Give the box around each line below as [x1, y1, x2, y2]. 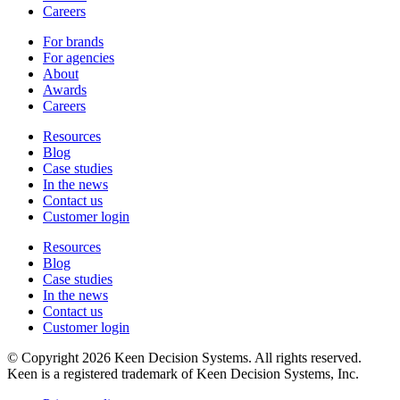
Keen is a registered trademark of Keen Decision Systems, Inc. [7, 366, 359, 382]
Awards [43, 82, 87, 98]
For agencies [43, 50, 114, 66]
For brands [43, 34, 104, 50]
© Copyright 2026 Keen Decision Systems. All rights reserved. [7, 350, 362, 366]
